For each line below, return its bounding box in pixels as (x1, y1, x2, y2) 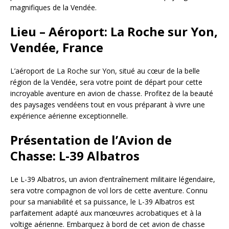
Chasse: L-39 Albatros (10, 147, 140, 164)
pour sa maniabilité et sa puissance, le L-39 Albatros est (10, 197, 195, 207)
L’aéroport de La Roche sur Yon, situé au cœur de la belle (10, 66, 200, 76)
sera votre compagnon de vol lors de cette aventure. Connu (10, 186, 208, 195)
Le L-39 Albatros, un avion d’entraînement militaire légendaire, (10, 174, 215, 184)
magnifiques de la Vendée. (10, 3, 97, 12)
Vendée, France (10, 39, 103, 56)
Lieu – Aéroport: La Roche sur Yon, (10, 23, 218, 40)
